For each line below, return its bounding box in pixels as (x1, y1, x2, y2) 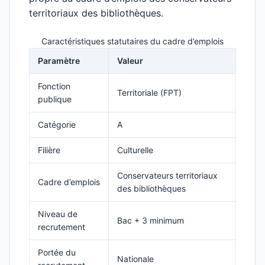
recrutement (38, 222, 85, 232)
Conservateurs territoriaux (117, 170, 218, 180)
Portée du (38, 247, 76, 257)
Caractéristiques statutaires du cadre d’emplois (41, 36, 224, 46)
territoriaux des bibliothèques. (29, 7, 163, 19)
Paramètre (38, 56, 80, 66)
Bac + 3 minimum (117, 215, 184, 225)
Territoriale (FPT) (117, 88, 182, 98)
